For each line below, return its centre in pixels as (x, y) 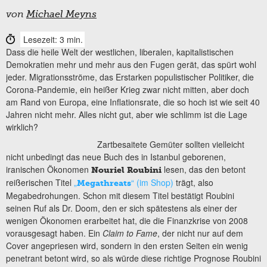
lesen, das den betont (204, 169)
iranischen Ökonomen (49, 169)
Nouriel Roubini (126, 170)
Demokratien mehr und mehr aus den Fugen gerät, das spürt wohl (131, 64)
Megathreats (104, 183)
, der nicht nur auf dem (200, 233)
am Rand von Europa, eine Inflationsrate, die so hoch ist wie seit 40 (133, 102)
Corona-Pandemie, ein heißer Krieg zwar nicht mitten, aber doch (128, 89)
